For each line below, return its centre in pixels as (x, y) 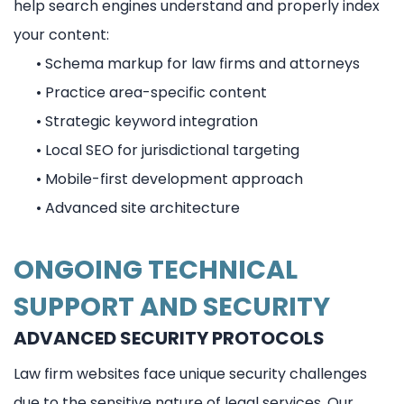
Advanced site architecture (142, 207)
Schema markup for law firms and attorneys (202, 63)
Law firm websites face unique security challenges (190, 373)
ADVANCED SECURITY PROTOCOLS (169, 338)
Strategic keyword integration (151, 121)
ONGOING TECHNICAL (156, 269)
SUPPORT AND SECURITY (172, 306)
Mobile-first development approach (174, 179)
